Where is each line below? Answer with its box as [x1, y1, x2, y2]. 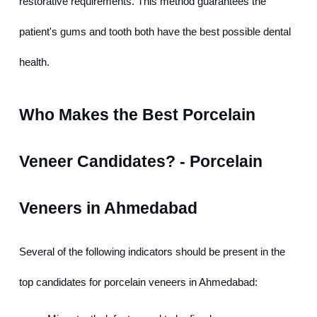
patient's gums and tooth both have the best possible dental [19, 26, 291, 38]
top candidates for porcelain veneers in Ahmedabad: [19, 277, 258, 289]
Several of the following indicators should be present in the [19, 246, 285, 258]
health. [19, 57, 50, 69]
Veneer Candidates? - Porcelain [19, 152, 263, 171]
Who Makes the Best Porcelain [19, 105, 255, 125]
